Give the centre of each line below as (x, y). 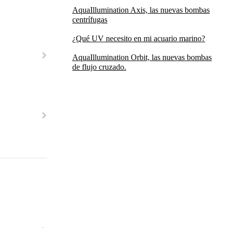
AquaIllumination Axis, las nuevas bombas (141, 10)
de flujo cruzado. (99, 67)
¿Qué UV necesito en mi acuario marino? (139, 38)
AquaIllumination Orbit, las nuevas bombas (142, 57)
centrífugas (90, 20)
